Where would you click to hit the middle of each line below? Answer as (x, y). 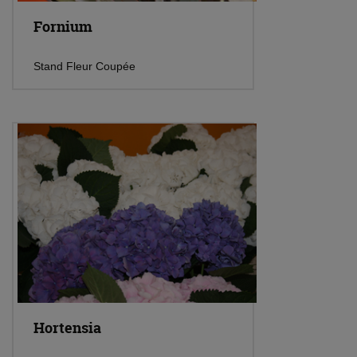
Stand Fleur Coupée (84, 67)
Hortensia (67, 328)
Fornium (63, 27)
